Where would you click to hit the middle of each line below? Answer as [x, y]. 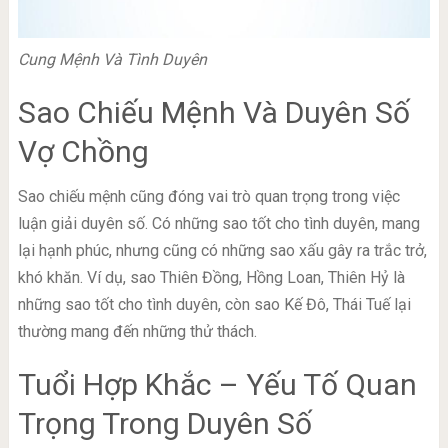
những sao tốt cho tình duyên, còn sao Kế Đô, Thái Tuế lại [214, 305]
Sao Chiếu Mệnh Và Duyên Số [213, 113]
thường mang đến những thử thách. [137, 332]
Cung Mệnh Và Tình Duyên [112, 60]
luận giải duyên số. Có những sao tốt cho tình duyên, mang [218, 224]
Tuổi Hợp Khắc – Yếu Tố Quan [217, 385]
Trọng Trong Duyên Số [164, 424]
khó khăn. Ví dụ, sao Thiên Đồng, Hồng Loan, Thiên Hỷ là [211, 278]
